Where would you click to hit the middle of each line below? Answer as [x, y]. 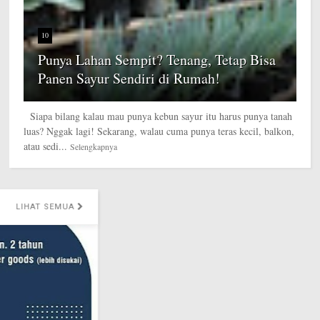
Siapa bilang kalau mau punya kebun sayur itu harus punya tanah [158, 116]
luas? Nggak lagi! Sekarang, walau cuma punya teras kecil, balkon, [159, 131]
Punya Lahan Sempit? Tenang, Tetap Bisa [157, 59]
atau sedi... [46, 146]
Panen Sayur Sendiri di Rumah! [129, 78]
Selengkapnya [94, 146]
